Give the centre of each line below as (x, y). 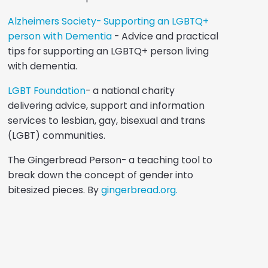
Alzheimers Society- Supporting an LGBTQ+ (108, 21)
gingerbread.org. (139, 190)
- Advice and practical (165, 36)
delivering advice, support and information (106, 105)
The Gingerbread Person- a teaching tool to (110, 160)
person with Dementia (60, 36)
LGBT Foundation (46, 90)
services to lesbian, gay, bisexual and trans (106, 120)
